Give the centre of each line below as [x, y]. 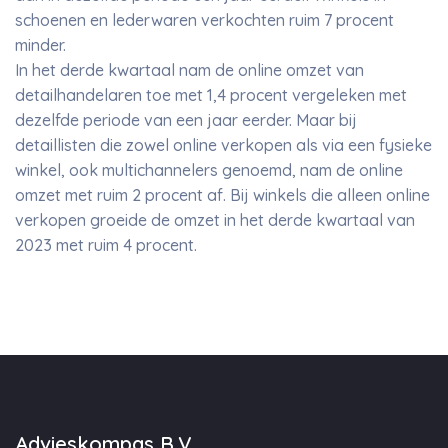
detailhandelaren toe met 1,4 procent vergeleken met [211, 95]
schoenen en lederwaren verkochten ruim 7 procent [204, 20]
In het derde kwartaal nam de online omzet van [189, 70]
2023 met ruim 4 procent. [106, 245]
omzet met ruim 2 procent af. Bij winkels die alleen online [222, 195]
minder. [40, 45]
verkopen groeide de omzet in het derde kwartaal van [215, 220]
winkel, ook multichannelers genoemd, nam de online [209, 170]
